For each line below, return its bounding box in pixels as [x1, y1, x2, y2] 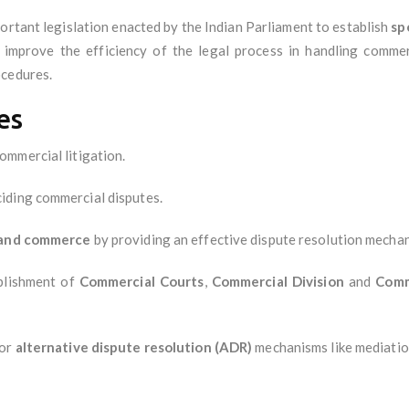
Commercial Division [211, 272, 344, 289]
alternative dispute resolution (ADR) [15, 338, 253, 355]
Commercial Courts [79, 272, 204, 289]
